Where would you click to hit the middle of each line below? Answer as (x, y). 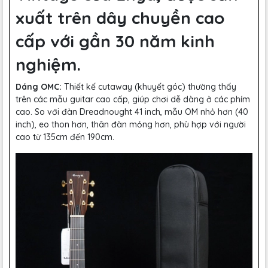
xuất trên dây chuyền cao (120, 18)
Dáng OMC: (39, 87)
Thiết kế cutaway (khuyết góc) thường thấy (149, 87)
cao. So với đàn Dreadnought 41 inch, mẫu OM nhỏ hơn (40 (132, 112)
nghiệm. (48, 64)
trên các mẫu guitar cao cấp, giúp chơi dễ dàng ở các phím (133, 99)
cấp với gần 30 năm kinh (115, 41)
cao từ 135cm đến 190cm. (65, 137)
